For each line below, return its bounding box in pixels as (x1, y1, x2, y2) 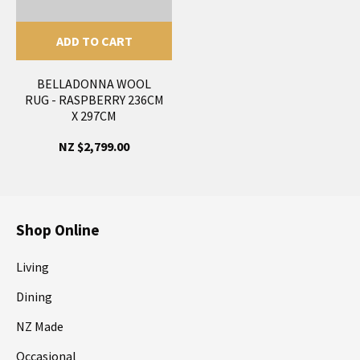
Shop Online (16, 220, 100, 240)
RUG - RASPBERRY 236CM (24, 92, 164, 108)
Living (16, 259, 49, 276)
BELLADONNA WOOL (37, 76, 151, 92)
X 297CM (72, 108, 117, 125)
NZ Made (16, 318, 63, 335)
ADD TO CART (55, 33, 133, 50)
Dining (16, 288, 52, 305)
